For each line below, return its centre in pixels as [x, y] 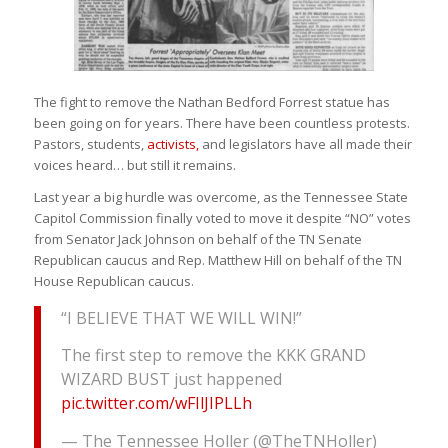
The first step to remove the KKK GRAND [213, 355]
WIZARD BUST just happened [171, 379]
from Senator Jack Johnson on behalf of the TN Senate [197, 239]
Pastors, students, [90, 144]
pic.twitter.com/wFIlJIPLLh [156, 403]
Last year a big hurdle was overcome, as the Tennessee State [220, 197]
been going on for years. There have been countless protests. [221, 123]
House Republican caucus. [113, 281]
